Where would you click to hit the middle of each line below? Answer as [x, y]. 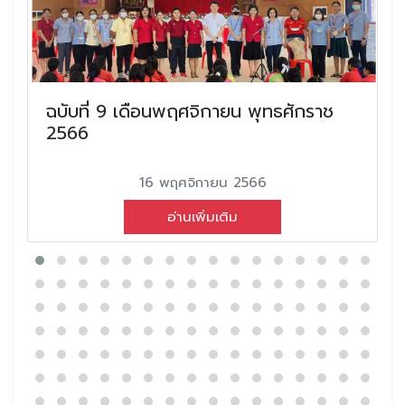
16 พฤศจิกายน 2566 [202, 182]
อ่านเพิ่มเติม [202, 217]
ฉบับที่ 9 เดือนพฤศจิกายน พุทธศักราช [190, 111]
